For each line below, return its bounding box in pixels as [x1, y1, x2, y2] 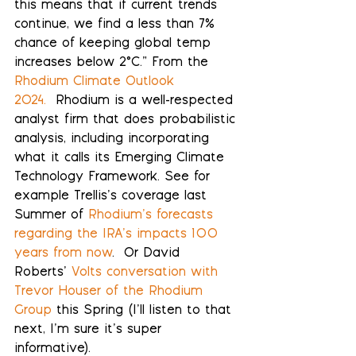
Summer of [14, 209, 88, 223]
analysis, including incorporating [14, 133, 214, 147]
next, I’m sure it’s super [14, 323, 166, 338]
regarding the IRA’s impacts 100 [14, 228, 222, 242]
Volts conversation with [72, 266, 222, 281]
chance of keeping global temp [14, 37, 215, 52]
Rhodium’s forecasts [88, 209, 218, 223]
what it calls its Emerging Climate [14, 152, 229, 166]
